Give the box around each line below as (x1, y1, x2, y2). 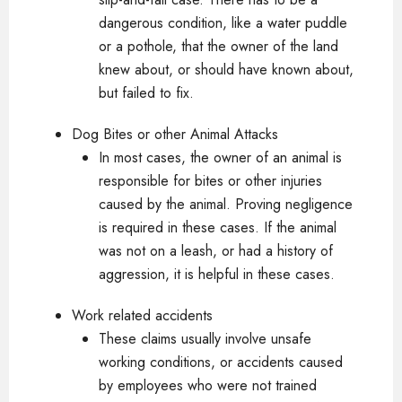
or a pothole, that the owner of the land (99, 36, 338, 57)
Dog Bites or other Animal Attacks (72, 124, 278, 144)
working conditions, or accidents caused (99, 352, 343, 372)
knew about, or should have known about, (99, 59, 354, 80)
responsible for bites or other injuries (99, 170, 322, 191)
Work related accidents (72, 305, 213, 326)
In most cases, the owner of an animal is (99, 147, 342, 168)
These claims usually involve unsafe (99, 328, 311, 349)
